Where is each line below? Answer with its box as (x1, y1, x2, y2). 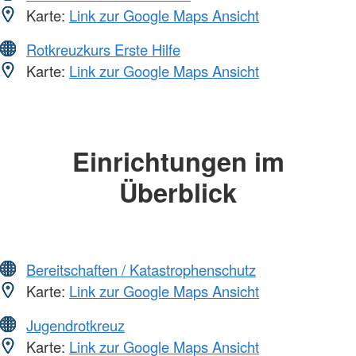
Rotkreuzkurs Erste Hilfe (26, 39, 180, 60)
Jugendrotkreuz (26, 314, 125, 335)
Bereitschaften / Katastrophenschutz (26, 258, 256, 280)
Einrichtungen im (72, 142, 284, 180)
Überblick (119, 173, 237, 211)
